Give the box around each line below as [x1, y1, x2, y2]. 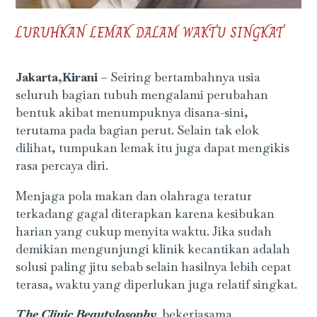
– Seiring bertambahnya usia [98, 69, 261, 86]
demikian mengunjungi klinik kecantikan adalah [16, 241, 291, 257]
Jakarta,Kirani [16, 69, 98, 86]
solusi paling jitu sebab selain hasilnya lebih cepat [16, 258, 292, 275]
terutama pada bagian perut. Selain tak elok [16, 122, 260, 139]
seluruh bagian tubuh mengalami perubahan [16, 87, 269, 103]
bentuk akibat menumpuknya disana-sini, [16, 105, 249, 121]
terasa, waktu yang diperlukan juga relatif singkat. [16, 276, 298, 292]
